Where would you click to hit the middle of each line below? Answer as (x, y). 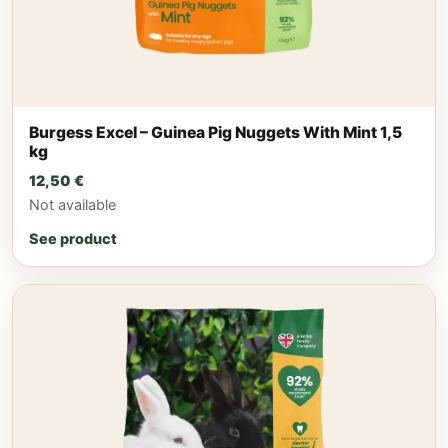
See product (73, 238)
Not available (72, 204)
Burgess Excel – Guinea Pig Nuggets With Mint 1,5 (215, 133)
